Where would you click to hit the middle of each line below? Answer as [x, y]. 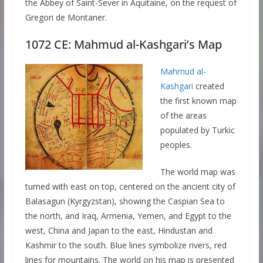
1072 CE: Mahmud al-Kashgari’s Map [123, 45]
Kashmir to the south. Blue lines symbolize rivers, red [126, 245]
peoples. [176, 145]
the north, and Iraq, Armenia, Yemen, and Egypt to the [128, 216]
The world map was [198, 172]
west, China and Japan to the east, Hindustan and [119, 231]
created [208, 86]
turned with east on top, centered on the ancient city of [130, 187]
